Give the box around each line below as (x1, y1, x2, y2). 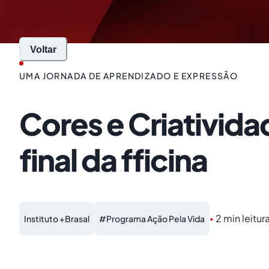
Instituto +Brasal (24, 213, 89, 224)
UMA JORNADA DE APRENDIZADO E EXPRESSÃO (19, 70, 238, 81)
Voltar (30, 44, 56, 55)
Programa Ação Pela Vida (106, 213, 205, 224)
